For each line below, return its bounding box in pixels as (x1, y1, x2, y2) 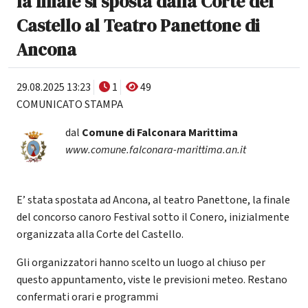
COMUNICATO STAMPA (16, 96, 123, 112)
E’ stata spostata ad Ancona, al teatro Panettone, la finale (16, 192, 290, 208)
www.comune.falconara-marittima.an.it (65, 142, 246, 157)
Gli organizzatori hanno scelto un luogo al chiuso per (16, 254, 265, 270)
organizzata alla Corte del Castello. (16, 226, 184, 242)
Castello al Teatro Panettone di (16, 13, 260, 37)
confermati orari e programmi (16, 289, 158, 305)
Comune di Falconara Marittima (81, 124, 238, 140)
